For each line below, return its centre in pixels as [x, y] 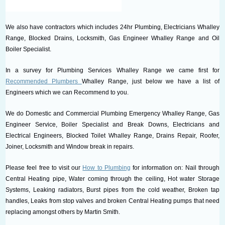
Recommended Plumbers [44, 81]
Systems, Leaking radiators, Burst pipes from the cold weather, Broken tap [113, 190]
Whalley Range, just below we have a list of [150, 81]
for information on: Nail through [175, 167]
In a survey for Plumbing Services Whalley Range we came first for [113, 70]
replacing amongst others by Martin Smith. [63, 212]
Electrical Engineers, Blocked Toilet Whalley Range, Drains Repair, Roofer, [113, 135]
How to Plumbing [106, 167]
